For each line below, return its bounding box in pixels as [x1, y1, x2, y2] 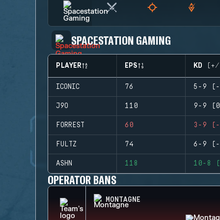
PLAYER [56, 62, 82, 70]
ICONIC [56, 83, 80, 91]
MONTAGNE [106, 196, 140, 204]
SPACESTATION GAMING [71, 33, 171, 47]
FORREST [56, 121, 84, 129]
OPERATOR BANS [48, 172, 116, 187]
